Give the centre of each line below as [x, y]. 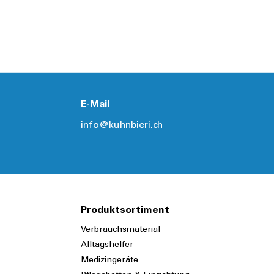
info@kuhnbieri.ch [122, 126]
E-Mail [95, 105]
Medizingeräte [109, 261]
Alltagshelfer [107, 246]
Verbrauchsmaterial [120, 230]
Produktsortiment [125, 211]
